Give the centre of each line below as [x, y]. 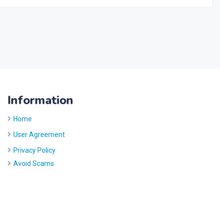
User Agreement [39, 135]
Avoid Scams [34, 164]
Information [40, 100]
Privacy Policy [34, 150]
